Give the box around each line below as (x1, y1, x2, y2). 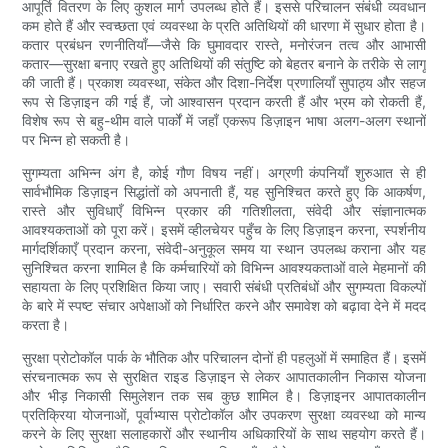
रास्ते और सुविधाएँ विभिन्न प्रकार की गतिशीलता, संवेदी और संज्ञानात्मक (22, 202, 426, 220)
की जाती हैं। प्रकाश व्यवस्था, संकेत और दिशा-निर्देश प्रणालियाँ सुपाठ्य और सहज (22, 74, 426, 92)
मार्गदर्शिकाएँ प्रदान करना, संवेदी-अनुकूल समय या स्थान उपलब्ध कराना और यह (22, 240, 426, 258)
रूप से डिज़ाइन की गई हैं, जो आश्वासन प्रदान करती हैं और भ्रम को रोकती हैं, (22, 93, 426, 111)
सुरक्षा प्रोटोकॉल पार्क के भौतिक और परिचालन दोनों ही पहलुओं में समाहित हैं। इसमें (22, 349, 426, 367)
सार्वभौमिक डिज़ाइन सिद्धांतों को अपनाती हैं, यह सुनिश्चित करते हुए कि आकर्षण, (22, 183, 426, 201)
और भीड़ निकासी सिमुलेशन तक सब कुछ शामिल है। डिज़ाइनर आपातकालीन (22, 387, 426, 405)
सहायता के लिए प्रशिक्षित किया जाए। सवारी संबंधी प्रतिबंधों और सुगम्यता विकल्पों (22, 278, 426, 296)
